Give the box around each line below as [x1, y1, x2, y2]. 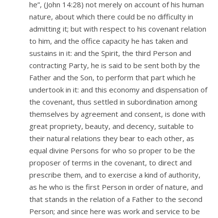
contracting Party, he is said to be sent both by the [29, 60, 200, 71]
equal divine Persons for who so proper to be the [29, 145, 195, 156]
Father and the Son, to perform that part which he [29, 73, 196, 83]
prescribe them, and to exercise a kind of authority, [29, 170, 200, 180]
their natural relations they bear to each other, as [29, 133, 194, 144]
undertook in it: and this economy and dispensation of [29, 85, 207, 95]
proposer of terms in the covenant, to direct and [29, 158, 192, 168]
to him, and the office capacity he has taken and [29, 36, 188, 46]
